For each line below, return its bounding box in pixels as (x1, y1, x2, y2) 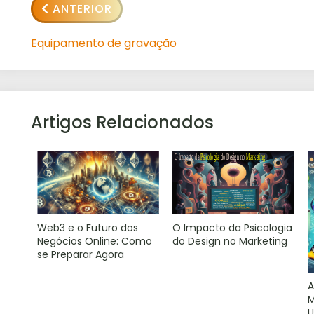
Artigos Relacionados (30, 111, 214, 135)
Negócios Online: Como (37, 233, 153, 248)
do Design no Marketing (172, 233, 288, 248)
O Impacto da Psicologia (172, 220, 293, 235)
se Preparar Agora (37, 247, 125, 261)
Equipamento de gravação (30, 35, 177, 52)
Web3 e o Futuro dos (37, 220, 139, 235)
